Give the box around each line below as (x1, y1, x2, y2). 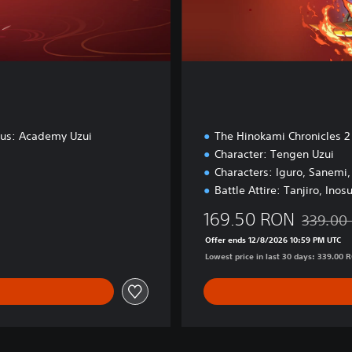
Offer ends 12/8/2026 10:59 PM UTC (205, 234, 341, 246)
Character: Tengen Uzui (214, 147, 334, 162)
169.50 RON (203, 208, 295, 230)
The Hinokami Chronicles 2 (214, 129, 350, 144)
